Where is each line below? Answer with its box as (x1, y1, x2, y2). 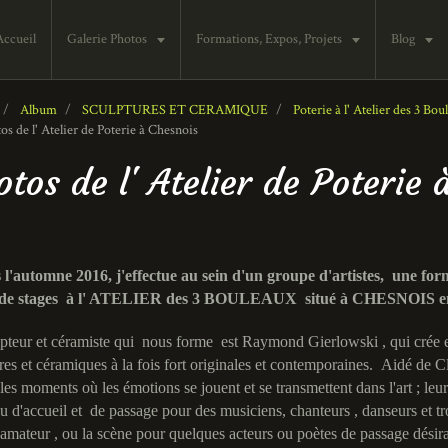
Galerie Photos (67, 30, 150, 48)
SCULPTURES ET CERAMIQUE (82, 101, 268, 119)
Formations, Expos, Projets (196, 30, 345, 48)
